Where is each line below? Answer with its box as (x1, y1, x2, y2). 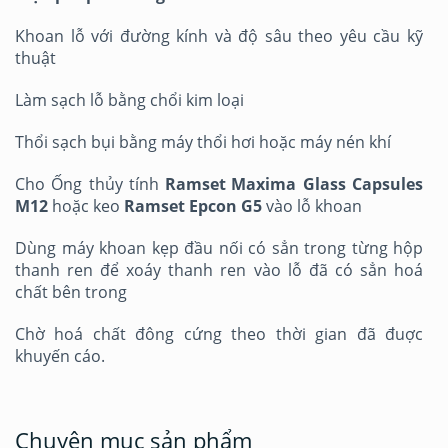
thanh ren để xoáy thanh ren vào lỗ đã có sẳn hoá (15, 259, 423, 282)
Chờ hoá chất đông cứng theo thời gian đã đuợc (15, 323, 423, 346)
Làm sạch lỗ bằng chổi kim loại (15, 89, 244, 112)
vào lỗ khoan (262, 195, 362, 218)
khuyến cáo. (15, 345, 105, 368)
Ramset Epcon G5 (124, 195, 262, 218)
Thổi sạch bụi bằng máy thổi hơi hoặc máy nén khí (15, 131, 391, 154)
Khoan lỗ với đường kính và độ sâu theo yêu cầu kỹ (15, 25, 423, 48)
